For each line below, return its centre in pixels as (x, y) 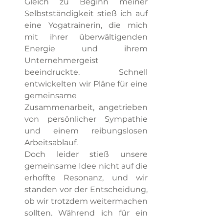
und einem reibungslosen (86, 131)
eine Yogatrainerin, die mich (86, 25)
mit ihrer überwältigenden (86, 37)
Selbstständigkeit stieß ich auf (86, 13)
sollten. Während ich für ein (86, 213)
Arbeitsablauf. (51, 142)
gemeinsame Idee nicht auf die (86, 166)
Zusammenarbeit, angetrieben (86, 107)
